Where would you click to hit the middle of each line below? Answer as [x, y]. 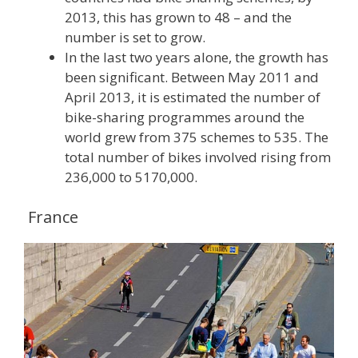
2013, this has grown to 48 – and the [178, 18]
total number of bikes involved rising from [198, 157]
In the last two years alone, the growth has [197, 58]
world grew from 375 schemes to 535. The [197, 137]
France [51, 217]
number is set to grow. [135, 38]
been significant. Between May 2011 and [192, 78]
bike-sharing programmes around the [185, 117]
